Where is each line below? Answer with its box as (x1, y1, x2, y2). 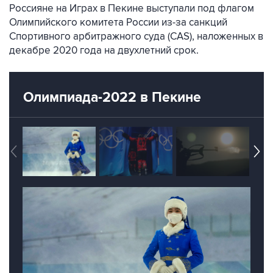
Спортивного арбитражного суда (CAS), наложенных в (9, 30, 263, 43)
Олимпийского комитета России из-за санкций (9, 16, 227, 29)
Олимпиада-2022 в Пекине (23, 89, 201, 106)
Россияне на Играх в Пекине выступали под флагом (9, 2, 254, 15)
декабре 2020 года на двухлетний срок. (9, 44, 199, 57)
